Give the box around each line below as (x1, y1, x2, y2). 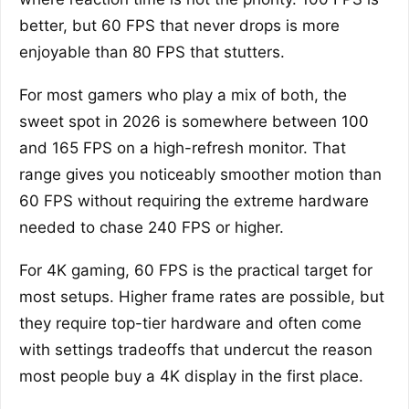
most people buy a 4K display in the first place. (19, 366, 363, 385)
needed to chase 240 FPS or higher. (19, 217, 284, 236)
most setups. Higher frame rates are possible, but (19, 287, 384, 306)
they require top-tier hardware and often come (19, 313, 362, 332)
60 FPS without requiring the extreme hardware (19, 191, 369, 210)
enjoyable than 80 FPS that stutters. (19, 42, 285, 61)
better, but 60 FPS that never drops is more (19, 16, 340, 35)
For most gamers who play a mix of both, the (19, 85, 347, 104)
